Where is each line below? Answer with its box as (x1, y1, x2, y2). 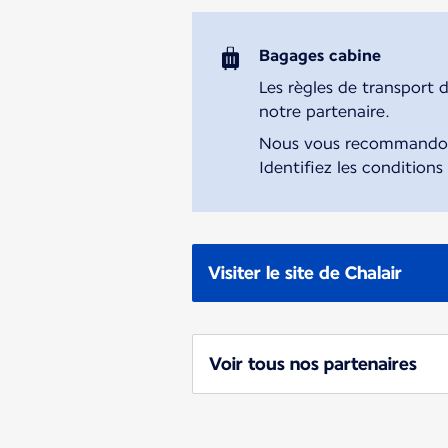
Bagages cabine (259, 45, 382, 65)
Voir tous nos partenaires (209, 352, 417, 374)
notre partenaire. (259, 101, 391, 121)
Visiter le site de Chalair (208, 261, 402, 283)
